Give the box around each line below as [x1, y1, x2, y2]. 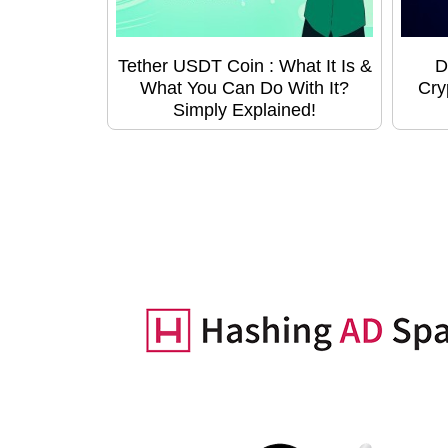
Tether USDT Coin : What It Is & [117, 56, 372, 76]
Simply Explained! [173, 100, 316, 120]
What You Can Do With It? [140, 78, 349, 98]
